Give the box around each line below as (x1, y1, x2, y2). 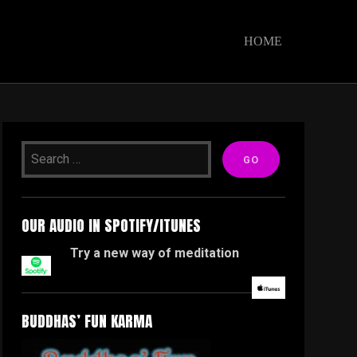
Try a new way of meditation (70, 245, 240, 261)
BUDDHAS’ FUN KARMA (22, 309, 153, 332)
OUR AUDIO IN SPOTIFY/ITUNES (22, 214, 202, 237)
